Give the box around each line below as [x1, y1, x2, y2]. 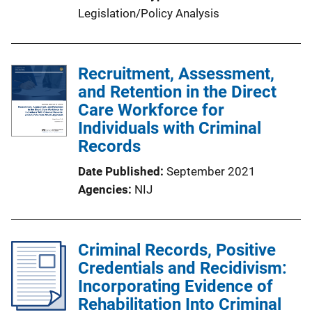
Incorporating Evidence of [78, 276, 273, 297]
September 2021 [166, 164, 256, 179]
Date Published [78, 164, 160, 179]
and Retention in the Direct [78, 82, 276, 102]
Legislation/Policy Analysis [78, 6, 219, 21]
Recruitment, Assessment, [78, 64, 274, 84]
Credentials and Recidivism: [78, 258, 287, 279]
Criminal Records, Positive [78, 240, 276, 260]
